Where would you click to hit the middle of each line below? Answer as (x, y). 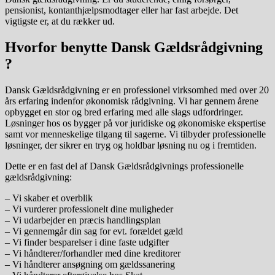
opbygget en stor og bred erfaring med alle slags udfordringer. (124, 112)
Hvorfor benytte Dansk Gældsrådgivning (134, 47)
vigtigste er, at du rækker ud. (60, 21)
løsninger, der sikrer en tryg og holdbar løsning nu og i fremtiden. (131, 145)
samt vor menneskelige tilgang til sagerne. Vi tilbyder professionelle (135, 134)
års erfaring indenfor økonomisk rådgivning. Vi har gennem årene (132, 101)
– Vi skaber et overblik (49, 198)
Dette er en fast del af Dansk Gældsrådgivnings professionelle (124, 166)
